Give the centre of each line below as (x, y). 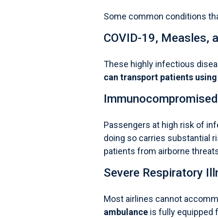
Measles (183, 38)
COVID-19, (132, 38)
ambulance (126, 212)
